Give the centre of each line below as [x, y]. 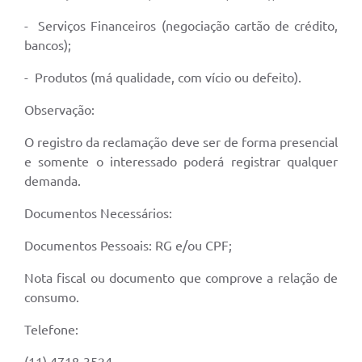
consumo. [52, 297]
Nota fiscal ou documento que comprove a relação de [181, 278]
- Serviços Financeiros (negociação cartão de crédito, [181, 25]
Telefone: [51, 329]
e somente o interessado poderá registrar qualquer [181, 161]
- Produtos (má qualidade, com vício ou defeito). [163, 77]
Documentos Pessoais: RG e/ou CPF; [128, 245]
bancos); [48, 45]
